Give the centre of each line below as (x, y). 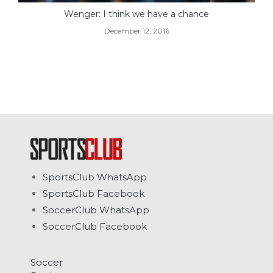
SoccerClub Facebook (95, 226)
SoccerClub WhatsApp (96, 210)
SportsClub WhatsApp (95, 177)
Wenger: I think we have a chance (136, 14)
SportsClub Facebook (94, 193)
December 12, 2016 (136, 31)
